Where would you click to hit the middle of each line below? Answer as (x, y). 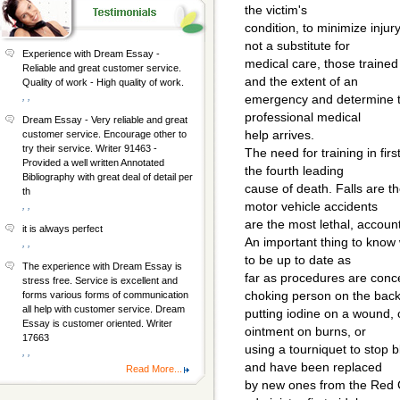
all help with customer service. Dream (104, 309)
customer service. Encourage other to (104, 134)
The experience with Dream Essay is (102, 266)
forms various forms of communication (105, 295)
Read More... (154, 369)
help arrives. (279, 135)
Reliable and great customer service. (102, 68)
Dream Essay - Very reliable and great (105, 120)
